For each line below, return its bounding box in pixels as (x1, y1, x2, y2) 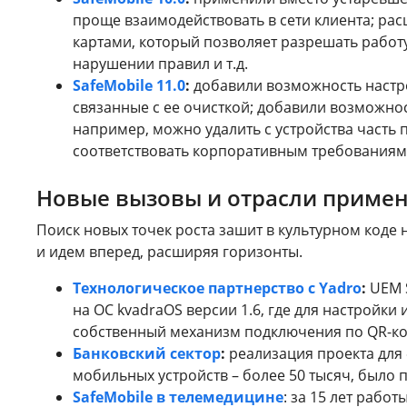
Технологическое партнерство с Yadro (73, 277, 362, 298)
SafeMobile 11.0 (73, 74, 185, 95)
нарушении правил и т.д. (73, 53, 248, 74)
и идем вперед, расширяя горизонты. (36, 241, 303, 262)
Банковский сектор (73, 342, 221, 363)
